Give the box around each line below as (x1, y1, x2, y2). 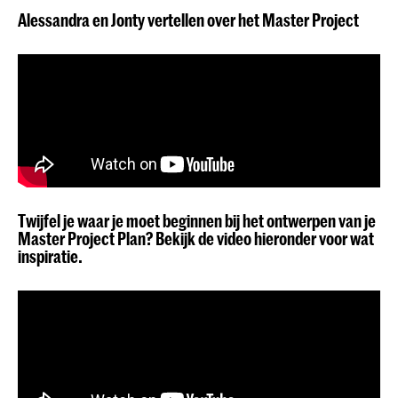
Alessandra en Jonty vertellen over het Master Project (18, 9, 359, 30)
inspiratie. (18, 245, 83, 267)
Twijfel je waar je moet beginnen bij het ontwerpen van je (18, 210, 376, 231)
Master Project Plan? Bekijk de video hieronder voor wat (18, 227, 374, 249)
